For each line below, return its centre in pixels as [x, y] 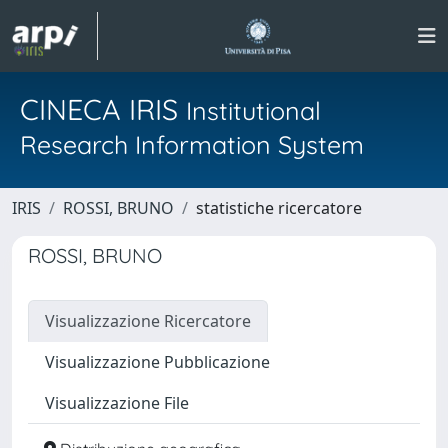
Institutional [253, 110]
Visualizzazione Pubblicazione [157, 362]
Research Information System [192, 144]
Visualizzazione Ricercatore [148, 321]
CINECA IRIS [103, 109]
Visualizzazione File [117, 403]
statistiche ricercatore [279, 208]
